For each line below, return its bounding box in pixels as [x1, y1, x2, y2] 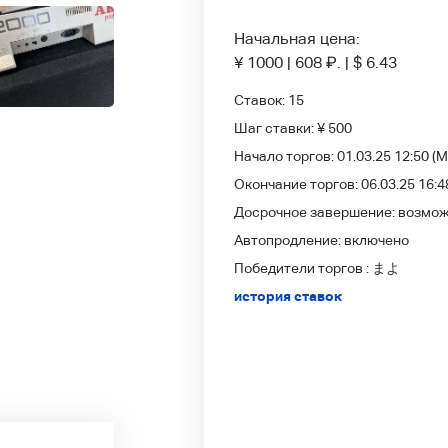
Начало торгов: [234, 148, 337, 164]
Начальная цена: [234, 29, 360, 48]
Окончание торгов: [234, 176, 361, 192]
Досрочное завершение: [234, 204, 398, 220]
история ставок [234, 288, 342, 304]
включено [344, 232, 409, 248]
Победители [234, 260, 318, 276]
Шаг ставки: [234, 120, 317, 136]
